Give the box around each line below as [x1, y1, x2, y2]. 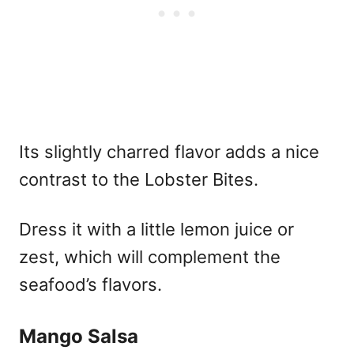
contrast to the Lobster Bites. [19, 168, 258, 190]
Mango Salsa [19, 324, 138, 348]
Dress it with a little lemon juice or [19, 218, 294, 239]
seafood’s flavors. [19, 273, 162, 295]
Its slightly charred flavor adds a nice [19, 141, 319, 162]
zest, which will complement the [19, 246, 281, 267]
